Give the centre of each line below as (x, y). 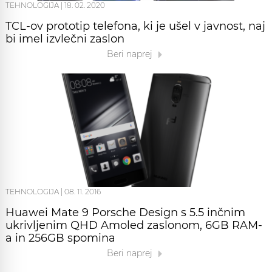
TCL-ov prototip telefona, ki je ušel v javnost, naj (135, 26)
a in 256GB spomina (60, 238)
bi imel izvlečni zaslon (65, 39)
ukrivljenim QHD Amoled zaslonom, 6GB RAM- (134, 225)
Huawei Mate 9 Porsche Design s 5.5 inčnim (125, 212)
